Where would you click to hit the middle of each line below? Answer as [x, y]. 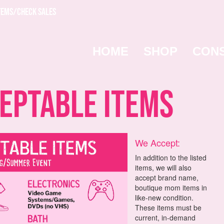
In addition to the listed [171, 157]
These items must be [168, 207]
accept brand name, [167, 177]
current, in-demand [165, 217]
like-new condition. [164, 197]
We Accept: [158, 142]
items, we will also [163, 167]
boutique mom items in [171, 187]
